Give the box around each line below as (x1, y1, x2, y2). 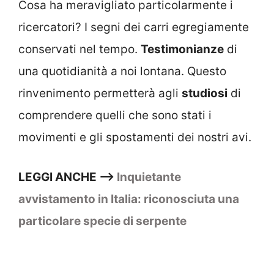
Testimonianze (141, 42, 224, 57)
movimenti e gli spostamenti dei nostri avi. (18, 130, 251, 145)
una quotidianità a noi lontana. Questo (18, 64, 226, 79)
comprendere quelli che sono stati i (18, 108, 212, 123)
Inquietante (117, 169, 181, 184)
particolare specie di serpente (18, 213, 187, 228)
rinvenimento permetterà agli (18, 86, 182, 101)
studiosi (182, 86, 228, 101)
